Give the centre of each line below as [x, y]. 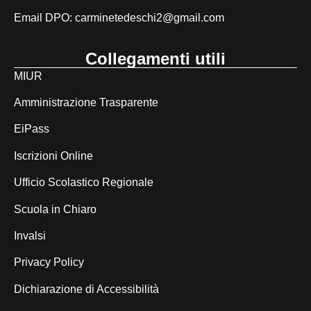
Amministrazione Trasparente [86, 103]
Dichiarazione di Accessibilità [86, 289]
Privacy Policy [49, 262]
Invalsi [30, 236]
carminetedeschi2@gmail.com [150, 18]
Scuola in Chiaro [55, 209]
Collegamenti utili [155, 58]
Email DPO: [44, 18]
